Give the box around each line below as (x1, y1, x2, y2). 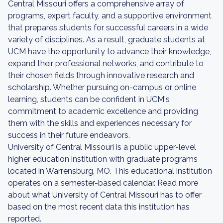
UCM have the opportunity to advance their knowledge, (8, 47, 211, 56)
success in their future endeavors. (8, 130, 130, 140)
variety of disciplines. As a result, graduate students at (8, 35, 205, 44)
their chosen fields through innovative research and (8, 71, 194, 80)
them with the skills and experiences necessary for (8, 118, 192, 128)
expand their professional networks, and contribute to (8, 59, 204, 68)
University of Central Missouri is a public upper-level (8, 142, 196, 152)
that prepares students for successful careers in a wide (8, 23, 208, 32)
